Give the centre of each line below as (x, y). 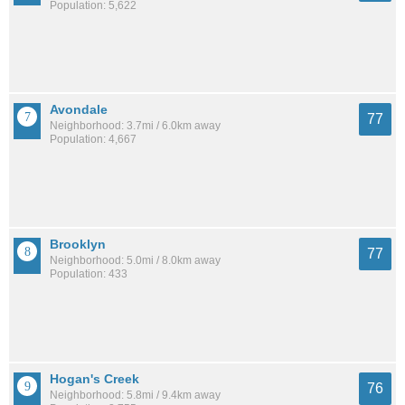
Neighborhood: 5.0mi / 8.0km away (135, 261)
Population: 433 (89, 274)
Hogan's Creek (94, 379)
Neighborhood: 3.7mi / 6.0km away (135, 126)
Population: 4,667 (93, 140)
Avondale (79, 110)
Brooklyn (78, 245)
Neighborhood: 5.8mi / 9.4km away (135, 396)
